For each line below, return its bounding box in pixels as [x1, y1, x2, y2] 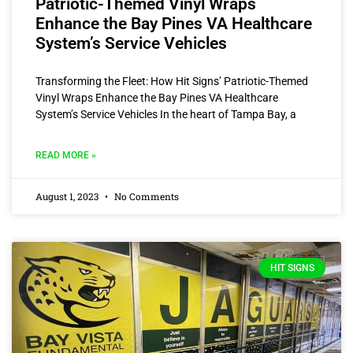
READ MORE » [35, 149, 96, 161]
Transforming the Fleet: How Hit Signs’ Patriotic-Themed [35, 74, 308, 87]
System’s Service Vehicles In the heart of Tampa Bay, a [35, 107, 296, 121]
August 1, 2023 [35, 189, 101, 203]
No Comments [112, 189, 179, 203]
